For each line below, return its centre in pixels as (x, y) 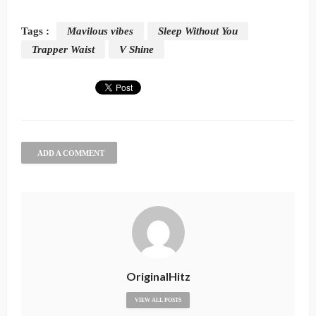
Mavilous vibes (100, 31)
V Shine (136, 49)
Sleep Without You (198, 31)
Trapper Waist (63, 49)
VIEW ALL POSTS (158, 300)
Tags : (35, 31)
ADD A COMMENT (71, 153)
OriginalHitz (158, 276)
